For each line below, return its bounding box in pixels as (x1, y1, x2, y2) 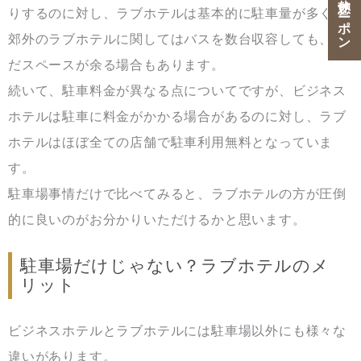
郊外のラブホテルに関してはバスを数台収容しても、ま (8, 31, 346, 48)
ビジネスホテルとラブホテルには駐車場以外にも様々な (8, 323, 346, 339)
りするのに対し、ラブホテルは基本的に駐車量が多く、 (8, 6, 346, 22)
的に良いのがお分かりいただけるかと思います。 (8, 212, 306, 228)
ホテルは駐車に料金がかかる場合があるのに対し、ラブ (8, 109, 346, 125)
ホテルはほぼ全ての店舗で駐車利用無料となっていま (8, 135, 334, 151)
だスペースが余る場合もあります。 (8, 57, 225, 73)
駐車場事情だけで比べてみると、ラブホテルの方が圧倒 (8, 186, 346, 202)
